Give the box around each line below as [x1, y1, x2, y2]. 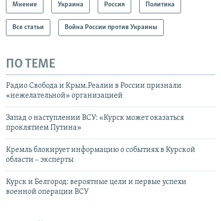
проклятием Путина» [6, 124, 81, 132]
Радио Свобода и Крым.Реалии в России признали [6, 82, 182, 90]
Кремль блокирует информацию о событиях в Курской [6, 146, 195, 154]
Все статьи [12, 23, 44, 31]
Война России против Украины [65, 23, 157, 31]
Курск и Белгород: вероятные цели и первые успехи [6, 178, 186, 186]
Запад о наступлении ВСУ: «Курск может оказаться [6, 114, 184, 122]
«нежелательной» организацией [6, 92, 123, 100]
